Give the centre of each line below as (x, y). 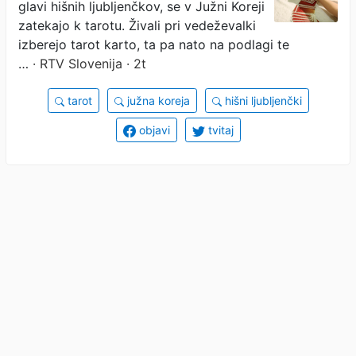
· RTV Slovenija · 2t (87, 63)
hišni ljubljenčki (261, 100)
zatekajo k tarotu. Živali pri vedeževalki (137, 25)
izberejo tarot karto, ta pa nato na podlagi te (154, 44)
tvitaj (219, 130)
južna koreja (157, 100)
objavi (153, 130)
